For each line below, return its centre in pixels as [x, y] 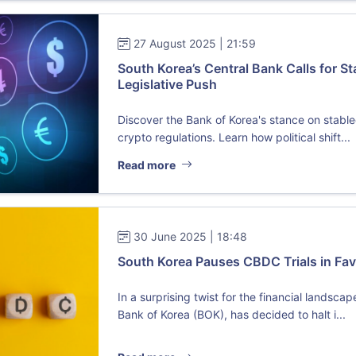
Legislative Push [168, 85]
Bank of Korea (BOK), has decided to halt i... [232, 314]
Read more [148, 164]
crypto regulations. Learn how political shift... [234, 137]
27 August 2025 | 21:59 [195, 44]
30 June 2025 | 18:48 [191, 236]
